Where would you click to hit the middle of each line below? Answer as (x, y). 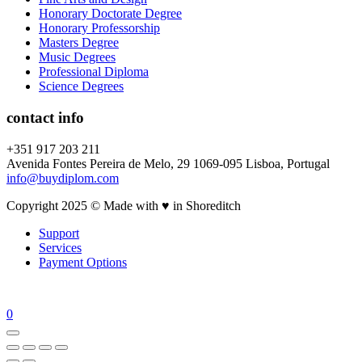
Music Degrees (77, 57)
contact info (45, 117)
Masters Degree (79, 43)
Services (60, 247)
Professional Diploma (94, 72)
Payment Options (83, 262)
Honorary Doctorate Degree (110, 14)
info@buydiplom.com (63, 178)
